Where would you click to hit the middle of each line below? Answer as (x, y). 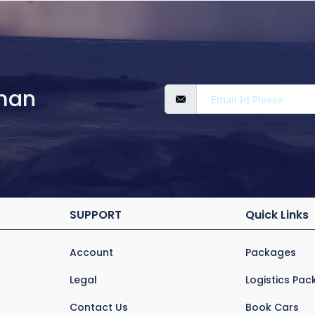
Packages (270, 253)
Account (91, 253)
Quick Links (277, 215)
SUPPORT (95, 215)
